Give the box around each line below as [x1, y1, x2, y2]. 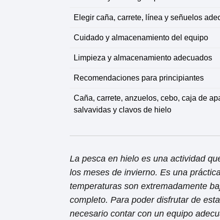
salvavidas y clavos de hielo [74, 106, 171, 114]
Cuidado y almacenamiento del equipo [74, 33, 208, 42]
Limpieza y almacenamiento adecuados [74, 54, 212, 62]
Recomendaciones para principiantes [74, 74, 204, 82]
